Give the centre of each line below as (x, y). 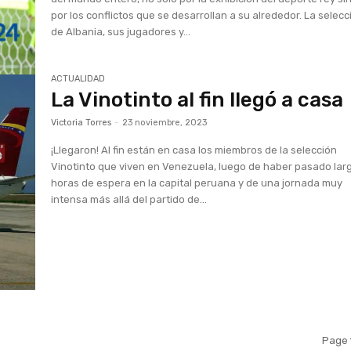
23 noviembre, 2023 (165, 122)
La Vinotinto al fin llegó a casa (197, 100)
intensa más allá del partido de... (129, 199)
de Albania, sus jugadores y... (121, 32)
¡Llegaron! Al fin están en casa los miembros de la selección (194, 150)
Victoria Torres (81, 122)
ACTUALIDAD (78, 78)
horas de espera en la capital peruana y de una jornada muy (197, 183)
